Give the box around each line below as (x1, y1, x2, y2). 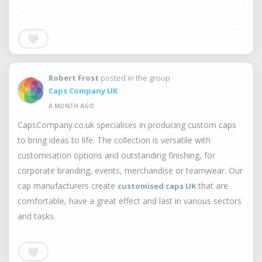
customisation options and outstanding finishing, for (18, 150, 215, 161)
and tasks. (18, 211, 56, 222)
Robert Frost (49, 73, 99, 83)
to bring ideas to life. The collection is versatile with (18, 135, 211, 146)
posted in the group (99, 73, 170, 83)
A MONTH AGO (49, 102, 94, 110)
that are (196, 180, 228, 191)
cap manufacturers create (18, 180, 118, 191)
